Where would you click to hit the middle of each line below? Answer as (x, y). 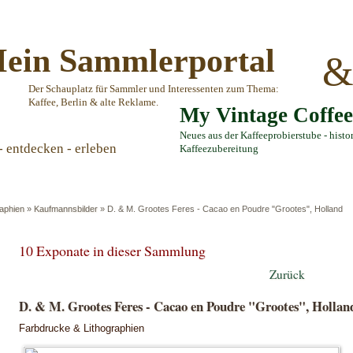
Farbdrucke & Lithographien (82, 328)
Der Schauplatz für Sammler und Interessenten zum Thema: (154, 89)
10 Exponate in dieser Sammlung (112, 251)
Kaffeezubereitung (219, 149)
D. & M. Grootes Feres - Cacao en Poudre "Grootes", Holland (225, 209)
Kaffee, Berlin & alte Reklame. (93, 102)
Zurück (287, 274)
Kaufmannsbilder (66, 209)
